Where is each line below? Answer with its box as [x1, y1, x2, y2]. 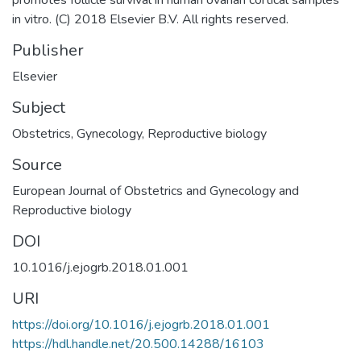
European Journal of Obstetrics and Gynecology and [12, 181, 299, 200]
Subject [12, 96, 65, 118]
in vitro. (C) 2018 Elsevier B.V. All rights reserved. [12, 10, 288, 28]
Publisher [12, 39, 84, 61]
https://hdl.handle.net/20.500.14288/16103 [12, 334, 264, 353]
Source [12, 153, 62, 176]
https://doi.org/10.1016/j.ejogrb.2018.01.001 [12, 315, 270, 334]
